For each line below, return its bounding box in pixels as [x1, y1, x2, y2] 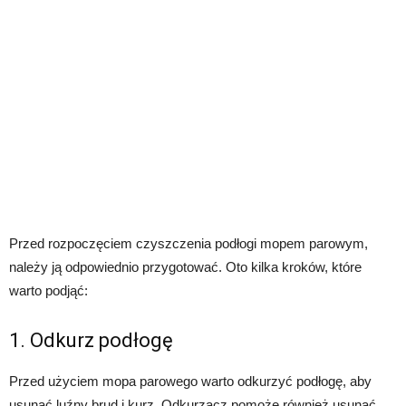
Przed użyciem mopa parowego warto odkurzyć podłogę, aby [9, 373, 372, 390]
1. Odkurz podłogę [9, 329, 173, 353]
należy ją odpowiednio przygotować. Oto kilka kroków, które [9, 259, 362, 275]
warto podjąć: [9, 283, 88, 299]
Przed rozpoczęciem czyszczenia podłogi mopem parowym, [9, 236, 368, 252]
